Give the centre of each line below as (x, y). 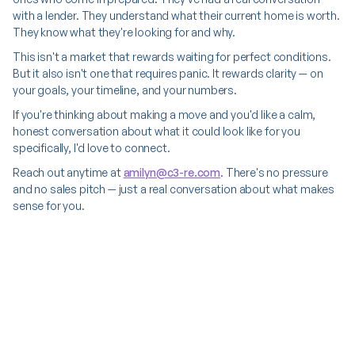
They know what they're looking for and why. (124, 32)
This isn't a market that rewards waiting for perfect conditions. (172, 57)
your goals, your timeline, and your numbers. (125, 90)
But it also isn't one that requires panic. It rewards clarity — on (168, 73)
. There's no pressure (274, 172)
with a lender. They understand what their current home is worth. (176, 15)
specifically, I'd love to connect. (92, 148)
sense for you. (49, 206)
